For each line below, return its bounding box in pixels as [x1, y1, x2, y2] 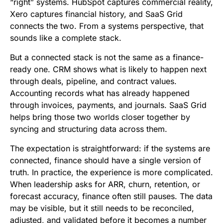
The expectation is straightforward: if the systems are [10, 143, 210, 154]
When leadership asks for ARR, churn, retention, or [10, 179, 200, 190]
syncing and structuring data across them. [10, 124, 167, 134]
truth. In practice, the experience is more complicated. [10, 167, 213, 178]
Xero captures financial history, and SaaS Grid [10, 9, 183, 19]
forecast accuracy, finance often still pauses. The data [10, 191, 213, 202]
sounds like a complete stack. [10, 33, 121, 43]
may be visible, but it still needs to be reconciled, [10, 203, 194, 214]
